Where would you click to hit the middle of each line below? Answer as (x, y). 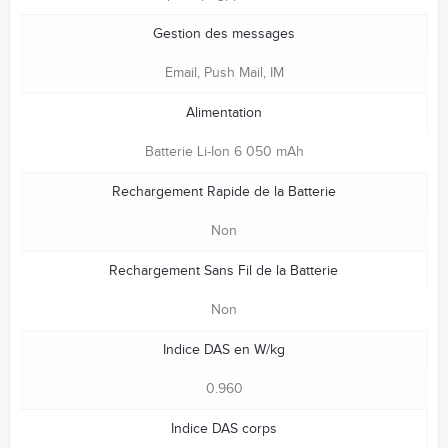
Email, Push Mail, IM (224, 73)
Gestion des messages (223, 34)
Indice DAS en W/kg (223, 350)
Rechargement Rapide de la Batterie (223, 192)
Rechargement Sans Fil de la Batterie (223, 271)
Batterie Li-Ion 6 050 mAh (224, 152)
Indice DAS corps (223, 429)
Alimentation (223, 113)
